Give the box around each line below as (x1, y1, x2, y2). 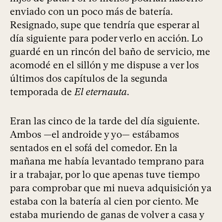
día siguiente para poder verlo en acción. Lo (10, 32, 203, 45)
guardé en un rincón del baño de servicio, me (10, 46, 210, 58)
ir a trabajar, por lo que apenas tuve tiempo (10, 168, 200, 181)
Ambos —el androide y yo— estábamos (10, 128, 179, 141)
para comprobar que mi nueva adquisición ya (10, 182, 212, 194)
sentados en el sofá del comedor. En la (10, 142, 177, 154)
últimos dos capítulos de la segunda (10, 72, 167, 85)
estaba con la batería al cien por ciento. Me (10, 195, 199, 208)
